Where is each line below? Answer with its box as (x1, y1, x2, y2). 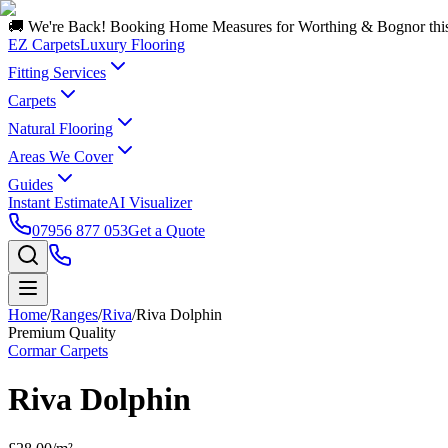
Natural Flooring (8, 120, 113, 137)
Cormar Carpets (8, 342, 108, 359)
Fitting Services (8, 64, 106, 81)
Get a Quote (128, 222, 205, 239)
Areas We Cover (8, 148, 113, 165)
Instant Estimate (8, 194, 108, 211)
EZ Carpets (8, 36, 80, 53)
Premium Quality (8, 324, 116, 341)
